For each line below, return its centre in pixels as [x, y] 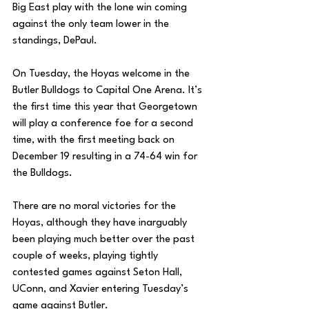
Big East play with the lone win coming [101, 8]
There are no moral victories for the [96, 206]
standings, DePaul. [56, 41]
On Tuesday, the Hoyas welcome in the [102, 74]
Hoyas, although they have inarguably [101, 223]
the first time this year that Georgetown [106, 107]
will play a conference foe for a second [104, 123]
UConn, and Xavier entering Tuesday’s [102, 289]
